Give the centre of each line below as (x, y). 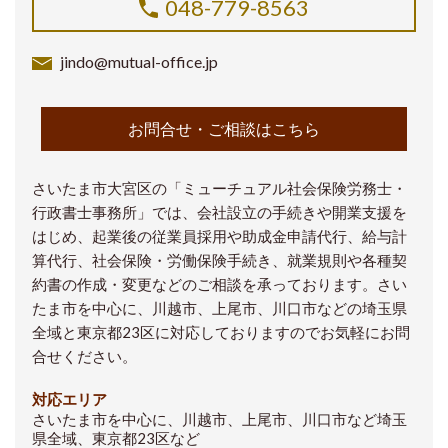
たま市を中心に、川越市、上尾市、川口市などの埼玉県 (219, 308)
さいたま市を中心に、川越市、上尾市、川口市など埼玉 (219, 419)
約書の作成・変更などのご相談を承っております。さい (219, 284)
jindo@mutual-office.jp (138, 62)
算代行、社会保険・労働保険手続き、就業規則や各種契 (219, 260)
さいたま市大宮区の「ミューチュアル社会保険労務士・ (219, 188)
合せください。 (84, 356)
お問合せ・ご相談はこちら (223, 129)
